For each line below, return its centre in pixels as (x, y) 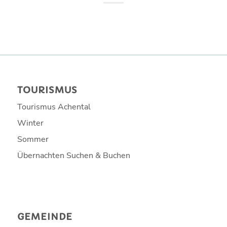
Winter (30, 123)
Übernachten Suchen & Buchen (73, 156)
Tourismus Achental (54, 107)
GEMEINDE (45, 217)
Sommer (33, 140)
